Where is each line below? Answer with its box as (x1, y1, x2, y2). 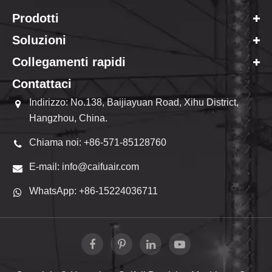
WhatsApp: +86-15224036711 (29, 186, 158, 197)
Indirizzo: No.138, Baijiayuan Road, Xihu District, (29, 97, 239, 108)
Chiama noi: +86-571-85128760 (29, 137, 166, 148)
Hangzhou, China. (29, 113, 107, 124)
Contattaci (12, 77, 72, 91)
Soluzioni (12, 33, 66, 47)
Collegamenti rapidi (12, 55, 126, 69)
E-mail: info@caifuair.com (29, 161, 139, 172)
